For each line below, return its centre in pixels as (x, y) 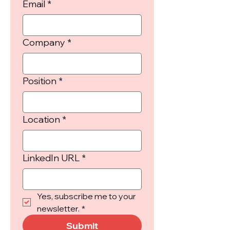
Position (40, 81)
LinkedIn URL (51, 158)
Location (41, 119)
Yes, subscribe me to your (87, 196)
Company (44, 42)
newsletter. (58, 208)
